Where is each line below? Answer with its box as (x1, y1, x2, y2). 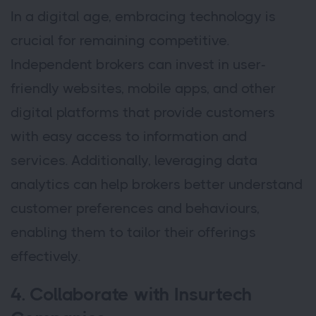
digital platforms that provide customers (11, 104, 275, 121)
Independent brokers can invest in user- (11, 56, 266, 73)
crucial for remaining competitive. (11, 32, 229, 49)
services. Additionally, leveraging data (11, 152, 257, 169)
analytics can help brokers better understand (11, 176, 303, 193)
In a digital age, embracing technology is (11, 8, 276, 25)
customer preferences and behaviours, (11, 200, 260, 217)
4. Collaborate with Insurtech (11, 284, 253, 305)
